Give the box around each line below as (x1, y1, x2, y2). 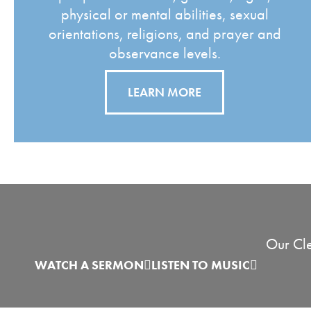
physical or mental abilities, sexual (60, 4, 269, 24)
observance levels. (108, 43, 221, 63)
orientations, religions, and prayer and (48, 24, 281, 44)
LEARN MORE (128, 84, 202, 100)
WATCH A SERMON (35, 257, 144, 273)
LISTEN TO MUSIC (151, 257, 250, 273)
